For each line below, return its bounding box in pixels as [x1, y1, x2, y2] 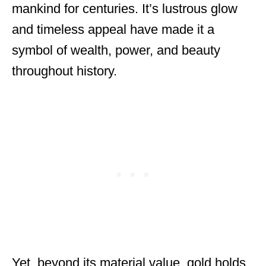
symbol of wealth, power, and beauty [12, 43, 220, 58]
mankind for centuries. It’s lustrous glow [12, 1, 237, 16]
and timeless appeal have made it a [12, 22, 214, 37]
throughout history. [12, 64, 117, 78]
